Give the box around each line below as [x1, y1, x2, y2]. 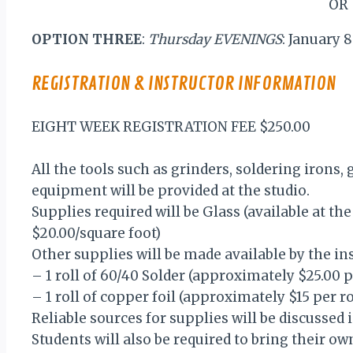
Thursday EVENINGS [148, 30, 282, 48]
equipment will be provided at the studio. [32, 181, 310, 199]
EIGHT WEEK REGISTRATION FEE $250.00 [32, 117, 310, 136]
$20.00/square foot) [32, 224, 161, 242]
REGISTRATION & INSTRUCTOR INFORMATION [32, 71, 336, 95]
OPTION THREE [32, 30, 142, 48]
